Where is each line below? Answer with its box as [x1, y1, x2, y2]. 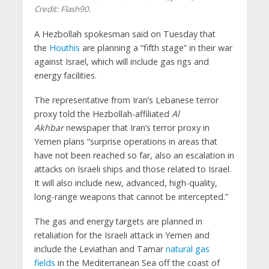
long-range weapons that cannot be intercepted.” [34, 191, 228, 203]
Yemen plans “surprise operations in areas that [34, 136, 217, 148]
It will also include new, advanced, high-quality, [34, 177, 217, 189]
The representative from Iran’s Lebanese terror [34, 94, 219, 106]
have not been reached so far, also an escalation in [34, 150, 234, 162]
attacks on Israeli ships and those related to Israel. [34, 163, 231, 175]
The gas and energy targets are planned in [34, 216, 202, 228]
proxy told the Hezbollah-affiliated [34, 108, 172, 120]
